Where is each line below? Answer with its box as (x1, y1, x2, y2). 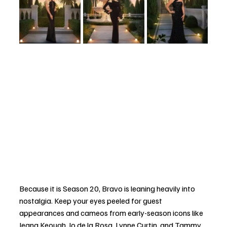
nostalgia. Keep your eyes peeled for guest (19, 196, 164, 206)
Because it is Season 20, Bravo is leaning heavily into (19, 183, 197, 194)
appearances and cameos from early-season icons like (19, 208, 205, 218)
